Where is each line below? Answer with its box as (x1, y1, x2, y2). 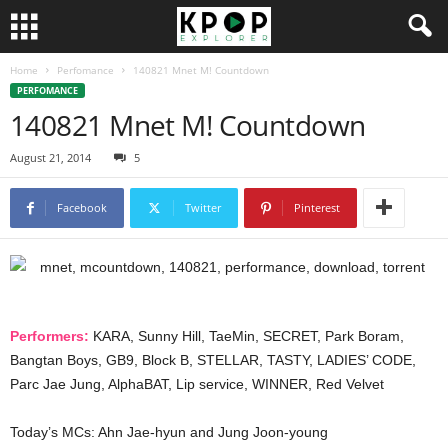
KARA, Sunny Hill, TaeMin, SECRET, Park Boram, (89, 328, 404, 344)
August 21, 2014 (10, 150, 91, 165)
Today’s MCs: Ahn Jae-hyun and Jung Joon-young (10, 424, 328, 440)
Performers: (10, 328, 89, 344)
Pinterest (294, 200, 340, 215)
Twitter (185, 200, 221, 215)
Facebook (57, 200, 107, 215)
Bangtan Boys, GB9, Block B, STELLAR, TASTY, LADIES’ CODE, (10, 352, 416, 368)
